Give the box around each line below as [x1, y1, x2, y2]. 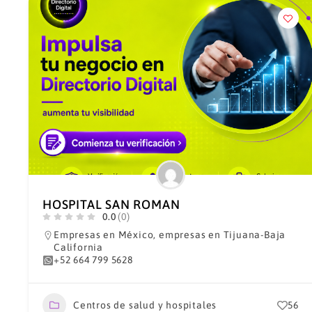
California [54, 242, 103, 253]
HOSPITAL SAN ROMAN [42, 197, 180, 212]
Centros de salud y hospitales [73, 299, 217, 311]
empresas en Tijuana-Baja [159, 229, 286, 240]
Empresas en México [54, 229, 154, 240]
